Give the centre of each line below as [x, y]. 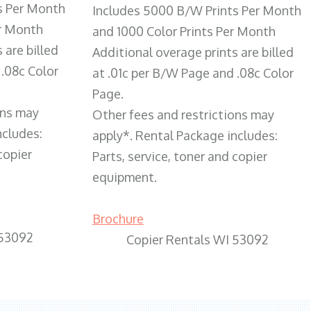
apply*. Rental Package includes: [185, 135]
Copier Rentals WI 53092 [198, 239]
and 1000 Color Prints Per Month [184, 31]
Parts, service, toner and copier [179, 156]
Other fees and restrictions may [183, 114]
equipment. [124, 177]
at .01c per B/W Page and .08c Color [193, 73]
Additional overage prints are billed [193, 52]
